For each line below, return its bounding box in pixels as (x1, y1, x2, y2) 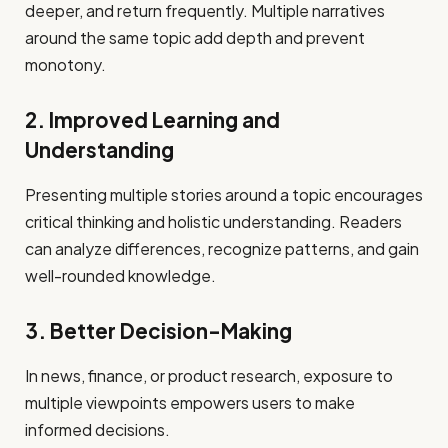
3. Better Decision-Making (25, 318, 292, 345)
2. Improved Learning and (25, 107, 280, 134)
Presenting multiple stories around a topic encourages (25, 183, 423, 205)
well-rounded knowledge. (25, 264, 216, 286)
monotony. (25, 53, 106, 75)
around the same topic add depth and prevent (25, 26, 365, 48)
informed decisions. (25, 418, 170, 440)
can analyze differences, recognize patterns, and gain (25, 237, 419, 259)
